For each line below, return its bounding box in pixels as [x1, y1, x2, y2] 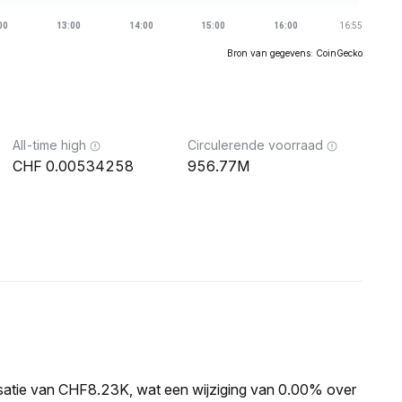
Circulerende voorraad [188, 137, 323, 153]
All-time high [13, 137, 86, 153]
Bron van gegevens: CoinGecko [227, 48, 363, 58]
